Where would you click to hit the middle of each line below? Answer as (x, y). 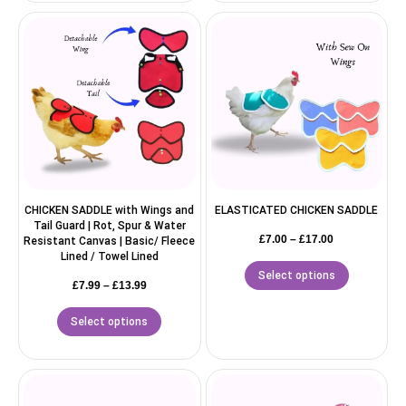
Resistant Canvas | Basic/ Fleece (110, 241)
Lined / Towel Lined (109, 256)
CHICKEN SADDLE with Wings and (110, 210)
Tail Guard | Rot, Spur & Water (109, 225)
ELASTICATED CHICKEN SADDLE (297, 210)
